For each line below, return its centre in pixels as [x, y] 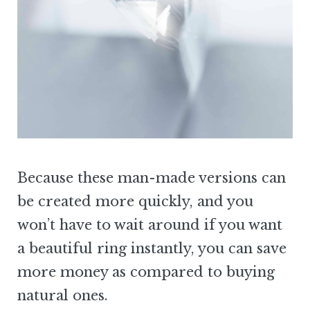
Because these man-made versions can [152, 177]
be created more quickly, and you [135, 201]
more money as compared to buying [146, 272]
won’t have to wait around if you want [150, 225]
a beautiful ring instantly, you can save [152, 248]
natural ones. [63, 295]
